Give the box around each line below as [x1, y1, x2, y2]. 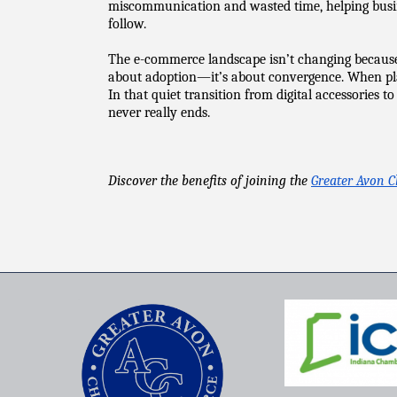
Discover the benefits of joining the [108, 173, 311, 189]
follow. [108, 16, 146, 32]
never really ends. [108, 105, 210, 121]
